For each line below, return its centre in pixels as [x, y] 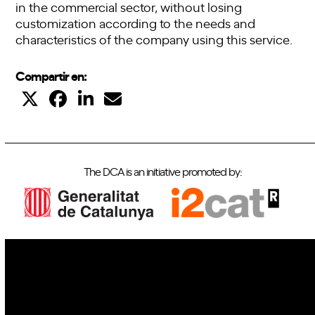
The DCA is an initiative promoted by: [162, 171]
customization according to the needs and [136, 22]
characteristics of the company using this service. [154, 38]
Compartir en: [51, 75]
